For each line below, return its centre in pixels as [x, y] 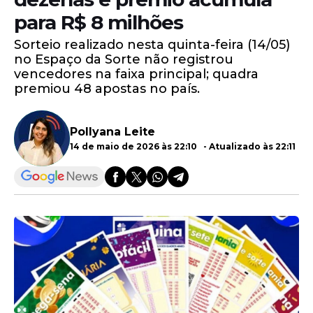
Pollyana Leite [112, 131]
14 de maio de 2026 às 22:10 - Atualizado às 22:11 [183, 146]
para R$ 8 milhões [99, 22]
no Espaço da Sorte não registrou [124, 59]
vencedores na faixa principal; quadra [136, 74]
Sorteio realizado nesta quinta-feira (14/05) [152, 45]
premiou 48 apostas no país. [107, 89]
